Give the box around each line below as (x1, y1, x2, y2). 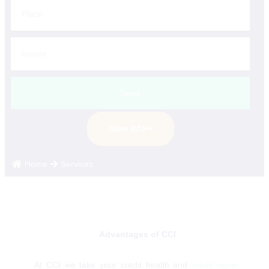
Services (61, 159, 93, 169)
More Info (108, 123, 145, 133)
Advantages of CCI (99, 229, 176, 239)
